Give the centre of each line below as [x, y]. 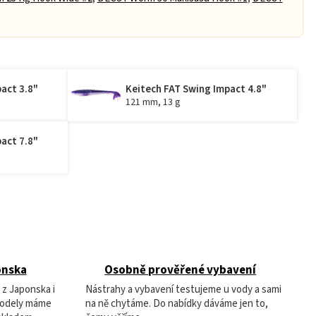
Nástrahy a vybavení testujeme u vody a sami [183, 290]
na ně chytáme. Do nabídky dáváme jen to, [177, 304]
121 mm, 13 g [153, 102]
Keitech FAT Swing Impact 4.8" [196, 89]
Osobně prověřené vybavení [181, 271]
